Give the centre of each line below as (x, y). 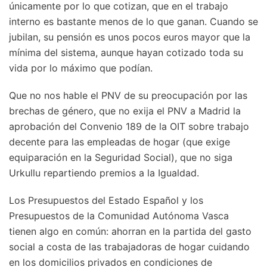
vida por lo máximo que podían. (81, 68)
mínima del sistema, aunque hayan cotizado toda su (126, 52)
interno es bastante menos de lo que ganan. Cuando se (133, 21)
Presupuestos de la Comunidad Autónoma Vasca (119, 215)
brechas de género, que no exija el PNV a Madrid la (125, 111)
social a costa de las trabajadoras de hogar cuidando (129, 246)
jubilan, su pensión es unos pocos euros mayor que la (130, 37)
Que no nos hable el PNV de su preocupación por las (128, 95)
